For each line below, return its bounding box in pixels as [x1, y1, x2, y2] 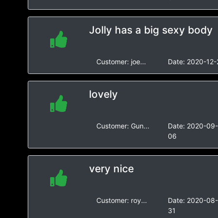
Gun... [130, 122, 149, 130]
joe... [130, 57, 146, 66]
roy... [130, 196, 147, 204]
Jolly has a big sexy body [89, 24, 213, 36]
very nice [89, 163, 134, 175]
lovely [89, 88, 118, 100]
